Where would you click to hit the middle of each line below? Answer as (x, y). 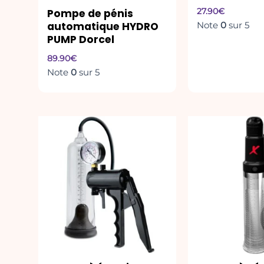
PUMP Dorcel (81, 39)
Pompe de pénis (90, 14)
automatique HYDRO (103, 27)
